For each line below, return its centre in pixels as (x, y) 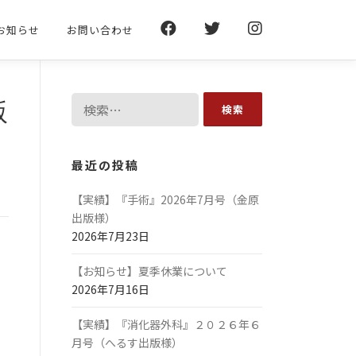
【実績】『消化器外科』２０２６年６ (166, 324)
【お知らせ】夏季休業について (149, 271)
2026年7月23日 (110, 236)
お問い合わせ (100, 30)
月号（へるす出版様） (127, 342)
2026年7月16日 (110, 289)
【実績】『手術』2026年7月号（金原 (165, 199)
